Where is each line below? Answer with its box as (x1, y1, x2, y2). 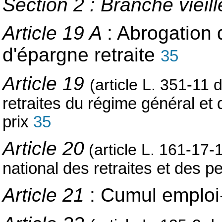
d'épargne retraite (2, 44, 161, 66)
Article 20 (2, 137, 84, 159)
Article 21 (2, 184, 84, 206)
